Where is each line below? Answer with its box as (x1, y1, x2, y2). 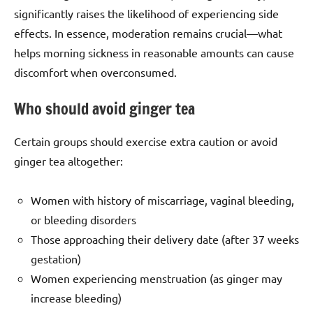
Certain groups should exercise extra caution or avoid (14, 133, 277, 148)
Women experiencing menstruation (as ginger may (31, 270, 282, 285)
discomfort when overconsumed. (14, 65, 177, 80)
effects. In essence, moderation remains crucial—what (14, 26, 282, 41)
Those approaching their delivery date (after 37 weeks (31, 231, 299, 246)
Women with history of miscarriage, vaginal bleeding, (31, 192, 294, 207)
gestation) (31, 251, 81, 265)
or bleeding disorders (31, 212, 136, 226)
